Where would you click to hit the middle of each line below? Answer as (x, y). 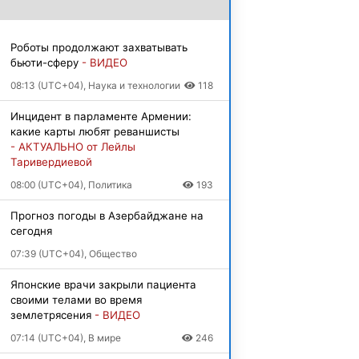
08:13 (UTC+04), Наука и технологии (95, 85)
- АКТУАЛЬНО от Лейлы (73, 147)
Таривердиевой (51, 162)
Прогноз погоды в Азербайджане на (107, 216)
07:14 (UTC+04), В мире (65, 338)
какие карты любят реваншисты (95, 131)
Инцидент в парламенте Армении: (101, 116)
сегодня (31, 231)
